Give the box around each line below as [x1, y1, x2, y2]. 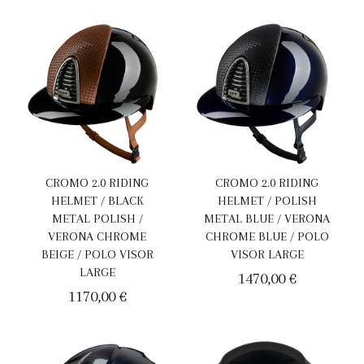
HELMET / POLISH [217, 193, 317, 209]
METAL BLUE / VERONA [204, 211, 330, 227]
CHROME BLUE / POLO [205, 229, 329, 245]
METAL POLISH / [51, 211, 143, 227]
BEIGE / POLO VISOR [41, 247, 154, 262]
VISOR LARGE [230, 247, 304, 262]
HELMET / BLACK [50, 193, 144, 209]
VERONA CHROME [48, 229, 146, 245]
